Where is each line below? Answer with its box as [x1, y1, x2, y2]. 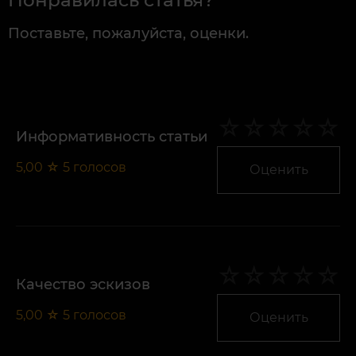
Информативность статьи [16, 127, 207, 145]
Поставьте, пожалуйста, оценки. [8, 25, 249, 42]
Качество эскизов [16, 275, 150, 293]
